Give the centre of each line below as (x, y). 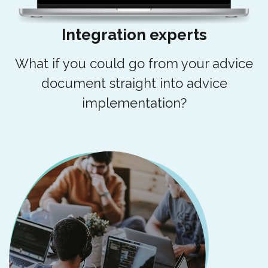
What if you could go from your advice (134, 63)
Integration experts (134, 34)
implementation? (134, 103)
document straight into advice (134, 83)
